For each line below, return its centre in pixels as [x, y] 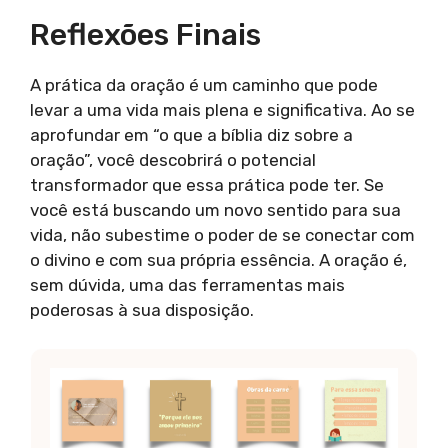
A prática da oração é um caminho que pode [204, 84]
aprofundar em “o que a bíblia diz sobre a [191, 134]
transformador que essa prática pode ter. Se [207, 184]
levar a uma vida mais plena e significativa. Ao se [222, 109]
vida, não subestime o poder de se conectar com [222, 234]
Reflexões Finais [145, 34]
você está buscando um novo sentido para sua [215, 209]
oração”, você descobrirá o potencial [173, 159]
